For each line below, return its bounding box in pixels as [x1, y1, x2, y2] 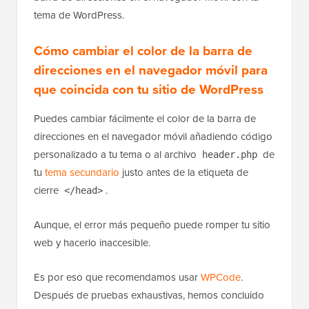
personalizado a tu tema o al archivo [34, 146, 199, 161]
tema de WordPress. [34, 7, 124, 22]
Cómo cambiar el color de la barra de [34, 40, 252, 60]
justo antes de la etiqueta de [119, 164, 248, 179]
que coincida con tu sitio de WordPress [34, 79, 263, 99]
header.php [202, 148, 257, 160]
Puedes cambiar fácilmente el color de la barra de [34, 110, 256, 126]
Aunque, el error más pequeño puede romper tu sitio [34, 217, 270, 232]
